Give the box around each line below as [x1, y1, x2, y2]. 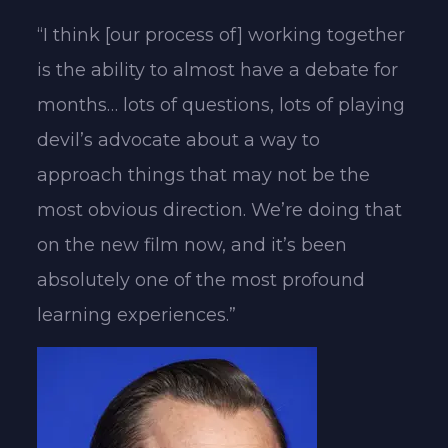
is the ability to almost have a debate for [37, 58, 399, 81]
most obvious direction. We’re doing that [37, 198, 403, 221]
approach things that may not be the [37, 163, 371, 186]
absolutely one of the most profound [37, 268, 366, 291]
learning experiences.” [37, 303, 237, 326]
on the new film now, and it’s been [37, 233, 348, 256]
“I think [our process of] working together [37, 23, 406, 46]
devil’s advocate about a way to [37, 128, 321, 151]
